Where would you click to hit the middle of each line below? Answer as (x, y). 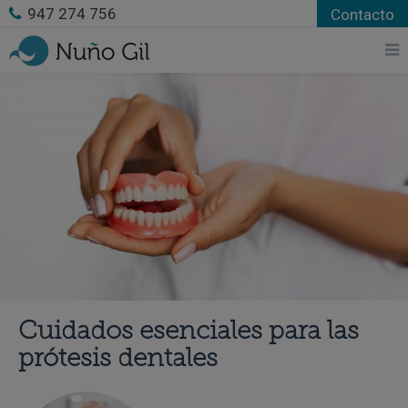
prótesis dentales (118, 360)
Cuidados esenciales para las (189, 332)
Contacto (362, 14)
